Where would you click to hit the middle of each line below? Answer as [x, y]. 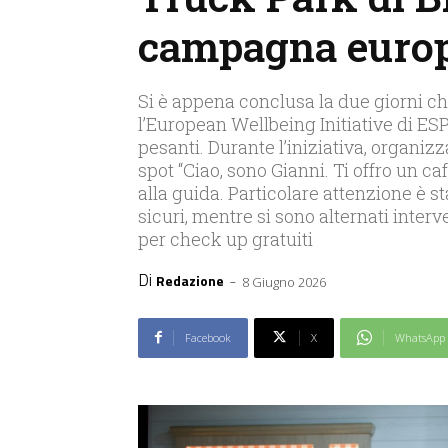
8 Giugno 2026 [284, 281]
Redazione [190, 280]
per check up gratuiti [225, 239]
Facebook [208, 337]
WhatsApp [420, 337]
